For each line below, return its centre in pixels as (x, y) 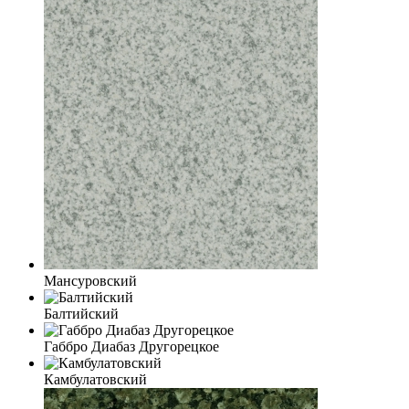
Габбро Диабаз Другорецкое (131, 347)
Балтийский (81, 314)
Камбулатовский (95, 380)
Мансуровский (90, 281)
